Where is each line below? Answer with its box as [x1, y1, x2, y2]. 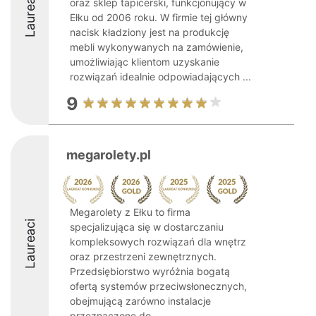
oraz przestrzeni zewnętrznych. [70, 250, 217, 262]
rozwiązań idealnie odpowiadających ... [70, 71, 251, 83]
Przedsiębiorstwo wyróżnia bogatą [70, 265, 230, 277]
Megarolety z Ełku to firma [70, 206, 190, 218]
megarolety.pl [66, 147, 151, 162]
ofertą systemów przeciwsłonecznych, [70, 280, 247, 292]
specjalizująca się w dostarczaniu [70, 221, 224, 233]
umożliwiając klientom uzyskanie [70, 56, 219, 68]
